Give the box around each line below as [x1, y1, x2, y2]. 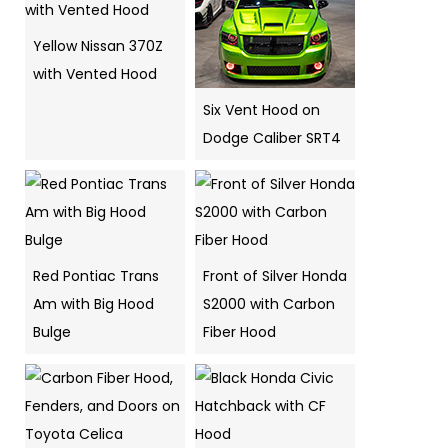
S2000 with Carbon [203, 294, 335, 314]
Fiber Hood [203, 322, 276, 342]
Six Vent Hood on [203, 100, 320, 120]
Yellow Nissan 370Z [33, 36, 163, 56]
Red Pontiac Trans [33, 266, 159, 286]
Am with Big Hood [33, 294, 154, 314]
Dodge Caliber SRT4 [203, 128, 341, 148]
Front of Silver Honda [203, 266, 347, 286]
